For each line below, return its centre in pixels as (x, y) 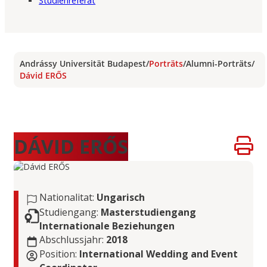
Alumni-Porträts (219, 64)
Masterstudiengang (148, 212)
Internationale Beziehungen (107, 226)
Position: (59, 254)
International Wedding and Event (159, 254)
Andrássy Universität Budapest (83, 64)
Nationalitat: (68, 198)
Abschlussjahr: (73, 239)
